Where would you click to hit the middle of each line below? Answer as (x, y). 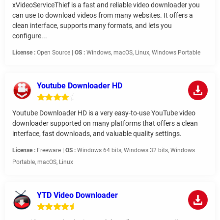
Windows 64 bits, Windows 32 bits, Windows (135, 151)
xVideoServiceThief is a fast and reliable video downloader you (106, 5)
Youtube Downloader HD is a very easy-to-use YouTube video (104, 113)
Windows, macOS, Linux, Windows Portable (143, 53)
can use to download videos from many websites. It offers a (103, 15)
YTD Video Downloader (77, 195)
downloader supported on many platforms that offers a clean (105, 124)
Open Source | (55, 53)
